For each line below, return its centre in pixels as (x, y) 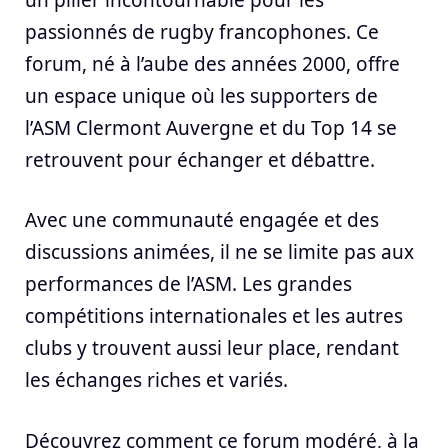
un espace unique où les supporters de (201, 95)
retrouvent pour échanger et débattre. (200, 159)
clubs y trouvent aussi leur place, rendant (212, 348)
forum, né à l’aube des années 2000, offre (212, 63)
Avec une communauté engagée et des (202, 220)
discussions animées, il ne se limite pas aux (219, 252)
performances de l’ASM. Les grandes (188, 284)
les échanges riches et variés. (156, 380)
